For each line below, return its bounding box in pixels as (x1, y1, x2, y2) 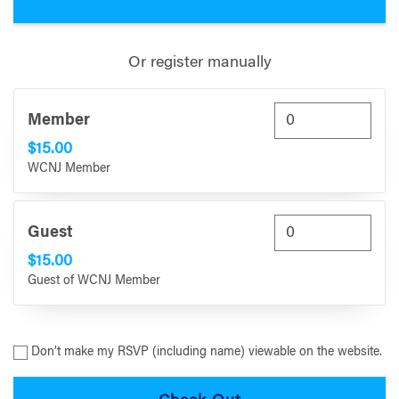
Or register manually (127, 54, 272, 71)
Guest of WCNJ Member (28, 275, 160, 289)
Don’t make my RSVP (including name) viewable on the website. (31, 346, 382, 359)
